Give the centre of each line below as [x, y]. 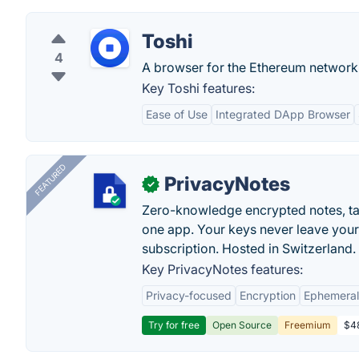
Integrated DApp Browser [283, 114]
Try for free [174, 325]
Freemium [308, 325]
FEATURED [50, 180]
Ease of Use [177, 114]
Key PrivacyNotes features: [222, 269]
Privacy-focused [189, 295]
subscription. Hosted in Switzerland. [249, 248]
